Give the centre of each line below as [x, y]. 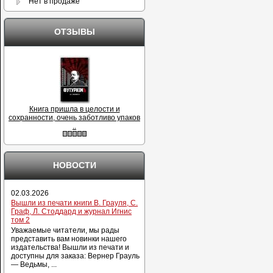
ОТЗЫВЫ [74, 32]
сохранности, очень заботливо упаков [74, 118]
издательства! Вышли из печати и [70, 247]
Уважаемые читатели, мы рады [66, 230]
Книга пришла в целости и [74, 109]
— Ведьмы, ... [34, 264]
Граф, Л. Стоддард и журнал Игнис [72, 212]
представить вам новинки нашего [69, 239]
